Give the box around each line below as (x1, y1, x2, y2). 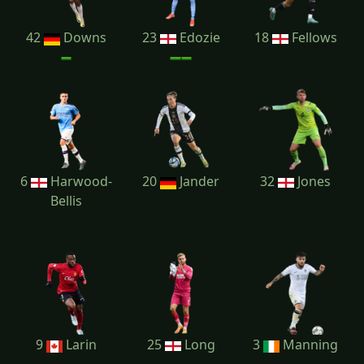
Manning (279, 336, 338, 354)
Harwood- (47, 172, 112, 191)
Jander (176, 172, 219, 191)
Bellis (50, 192, 82, 210)
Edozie (175, 28, 220, 47)
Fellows (288, 28, 337, 47)
